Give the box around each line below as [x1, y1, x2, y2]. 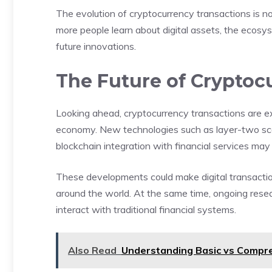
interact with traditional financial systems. [56, 203, 236, 216]
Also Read [68, 244, 117, 256]
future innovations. [56, 40, 136, 52]
